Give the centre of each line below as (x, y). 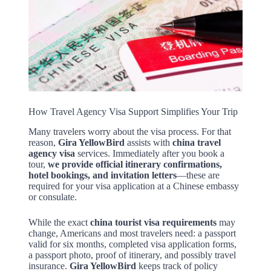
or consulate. (52, 197)
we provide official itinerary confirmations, (135, 165)
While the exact (59, 223)
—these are (198, 175)
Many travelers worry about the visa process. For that (129, 132)
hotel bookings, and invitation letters (102, 175)
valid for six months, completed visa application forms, (132, 244)
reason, (43, 143)
